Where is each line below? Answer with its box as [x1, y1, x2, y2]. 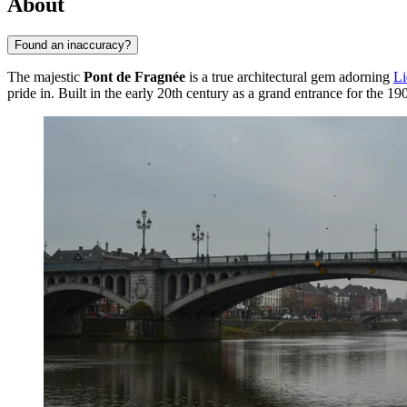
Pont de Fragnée [84, 68, 185, 84]
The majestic [7, 68, 84, 84]
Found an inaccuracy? [15, 37, 131, 52]
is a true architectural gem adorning [185, 68, 393, 84]
